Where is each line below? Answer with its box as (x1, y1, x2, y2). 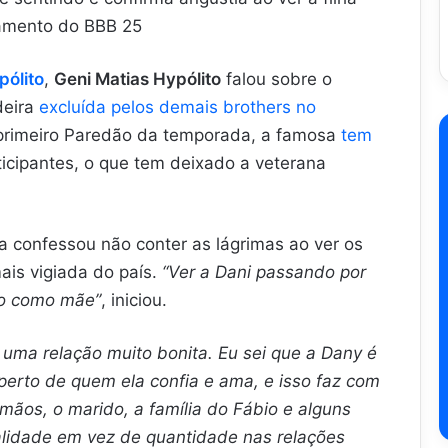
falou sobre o (221, 68, 332, 89)
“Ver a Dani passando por (157, 261, 366, 282)
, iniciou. (101, 289, 167, 310)
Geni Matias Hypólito (54, 68, 221, 89)
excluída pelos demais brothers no (39, 96, 316, 117)
